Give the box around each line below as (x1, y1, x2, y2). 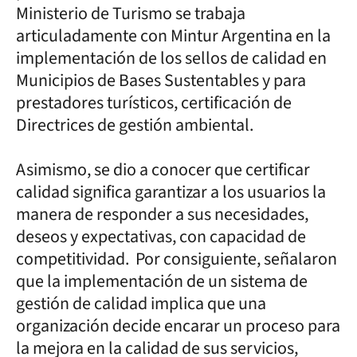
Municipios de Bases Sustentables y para (16, 67, 306, 93)
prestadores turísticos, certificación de (16, 89, 292, 116)
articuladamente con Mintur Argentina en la (16, 22, 331, 49)
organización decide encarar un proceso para (16, 312, 340, 339)
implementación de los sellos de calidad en (16, 45, 327, 71)
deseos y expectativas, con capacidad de (16, 223, 306, 249)
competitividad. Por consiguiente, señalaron (16, 245, 337, 272)
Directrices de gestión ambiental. (16, 112, 253, 138)
